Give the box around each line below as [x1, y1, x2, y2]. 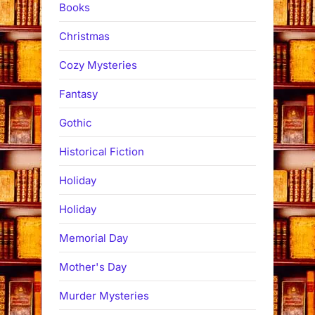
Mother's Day [59, 259, 127, 274]
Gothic [59, 115, 92, 129]
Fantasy [59, 86, 98, 101]
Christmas [59, 29, 110, 43]
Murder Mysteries [59, 288, 149, 302]
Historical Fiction [59, 144, 144, 158]
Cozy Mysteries [59, 58, 137, 72]
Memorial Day [59, 231, 128, 245]
